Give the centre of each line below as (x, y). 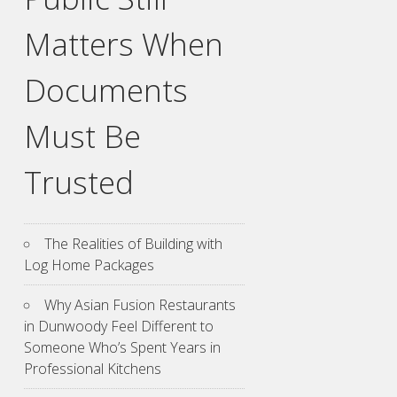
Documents (106, 89)
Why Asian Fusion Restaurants (140, 304)
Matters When (124, 43)
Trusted (79, 181)
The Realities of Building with (133, 243)
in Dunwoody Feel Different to (119, 326)
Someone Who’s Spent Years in (122, 347)
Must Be (82, 135)
